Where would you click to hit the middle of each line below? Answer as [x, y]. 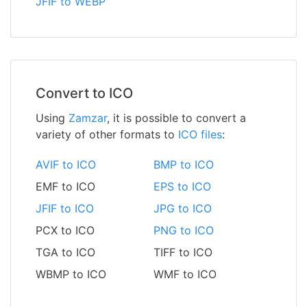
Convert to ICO [84, 94]
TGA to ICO [65, 253]
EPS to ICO [182, 187]
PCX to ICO [65, 231]
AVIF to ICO [66, 165]
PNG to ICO [184, 231]
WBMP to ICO [71, 274]
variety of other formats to [107, 135]
